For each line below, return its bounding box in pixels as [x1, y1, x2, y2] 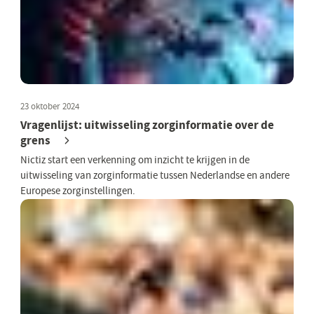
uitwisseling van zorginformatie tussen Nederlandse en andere [20, 168, 290, 182]
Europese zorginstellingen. [20, 184, 136, 198]
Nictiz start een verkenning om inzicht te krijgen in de [20, 153, 250, 167]
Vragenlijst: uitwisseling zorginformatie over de [20, 116, 275, 133]
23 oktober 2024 [20, 100, 80, 113]
